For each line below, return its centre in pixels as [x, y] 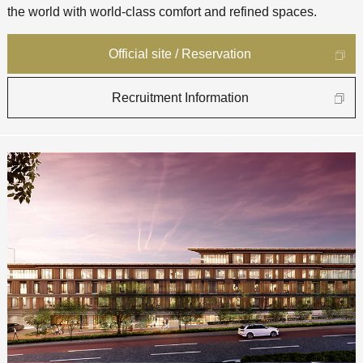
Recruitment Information [180, 97]
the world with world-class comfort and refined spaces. [162, 12]
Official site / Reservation [180, 54]
